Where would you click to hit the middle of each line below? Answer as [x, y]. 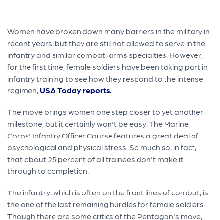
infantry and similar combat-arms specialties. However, [105, 55]
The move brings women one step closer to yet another [106, 112]
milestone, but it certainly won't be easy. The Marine [98, 124]
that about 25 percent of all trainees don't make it [96, 159]
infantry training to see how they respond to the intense [106, 79]
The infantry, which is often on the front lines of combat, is [108, 192]
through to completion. [48, 171]
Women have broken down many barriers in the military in [109, 31]
